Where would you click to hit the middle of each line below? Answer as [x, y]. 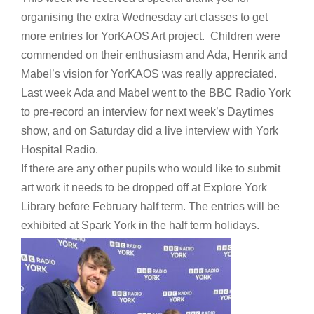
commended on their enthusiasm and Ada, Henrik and [154, 55]
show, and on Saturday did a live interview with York [150, 131]
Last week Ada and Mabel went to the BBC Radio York [156, 93]
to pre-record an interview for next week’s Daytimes [148, 112]
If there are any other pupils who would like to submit [151, 169]
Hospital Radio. [60, 150]
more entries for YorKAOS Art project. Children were [151, 36]
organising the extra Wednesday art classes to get [144, 18]
